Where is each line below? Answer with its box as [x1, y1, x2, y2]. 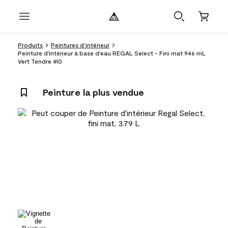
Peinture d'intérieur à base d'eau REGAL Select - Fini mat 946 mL [18, 49, 206, 56]
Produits [18, 41, 43, 48]
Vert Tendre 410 [18, 58, 62, 65]
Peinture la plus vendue [43, 87, 144, 98]
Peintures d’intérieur [51, 41, 109, 48]
